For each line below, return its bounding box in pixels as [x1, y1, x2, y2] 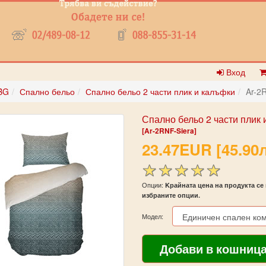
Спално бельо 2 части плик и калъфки [85, 85, 235, 97]
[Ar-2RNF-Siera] [141, 126, 197, 136]
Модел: [141, 211, 163, 221]
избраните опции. [141, 190, 200, 199]
